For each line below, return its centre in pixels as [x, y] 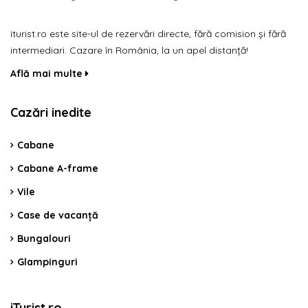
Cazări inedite [51, 112]
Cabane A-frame [58, 168]
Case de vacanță [58, 215]
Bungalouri [44, 238]
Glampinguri [47, 262]
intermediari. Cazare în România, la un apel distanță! [129, 50]
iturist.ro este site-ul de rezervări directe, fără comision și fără [148, 33]
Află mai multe [48, 73]
